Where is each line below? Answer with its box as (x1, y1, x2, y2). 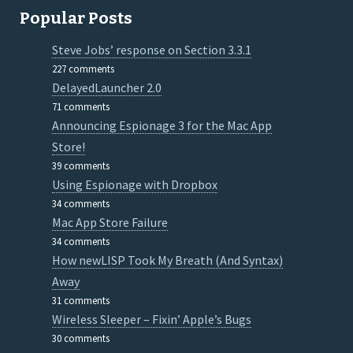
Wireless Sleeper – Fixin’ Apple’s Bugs (52, 311, 252, 328)
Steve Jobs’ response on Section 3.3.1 (52, 42, 252, 58)
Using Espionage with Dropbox (52, 176, 218, 193)
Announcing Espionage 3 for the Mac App (52, 117, 273, 134)
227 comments (52, 62, 115, 76)
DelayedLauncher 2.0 (52, 80, 162, 96)
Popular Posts (20, 9, 132, 28)
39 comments (52, 159, 110, 173)
